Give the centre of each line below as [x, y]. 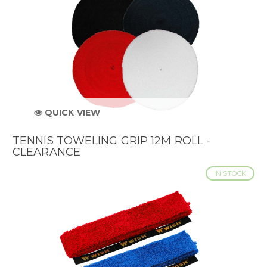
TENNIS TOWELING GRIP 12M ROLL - [112, 141]
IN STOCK [230, 174]
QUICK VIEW [71, 112]
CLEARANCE [46, 152]
